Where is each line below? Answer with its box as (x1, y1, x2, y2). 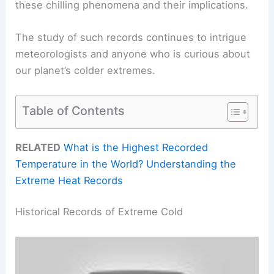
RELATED (15, 141, 61, 154)
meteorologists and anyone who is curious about (15, 48, 251, 61)
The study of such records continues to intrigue (15, 31, 247, 44)
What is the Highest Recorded (64, 141, 209, 154)
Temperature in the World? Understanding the (15, 157, 237, 170)
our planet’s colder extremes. (15, 64, 156, 77)
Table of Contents (22, 103, 125, 118)
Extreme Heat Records (15, 174, 124, 187)
